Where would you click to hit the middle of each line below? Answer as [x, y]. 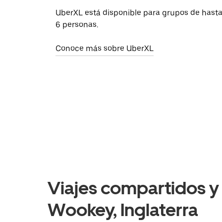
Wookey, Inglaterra [123, 210]
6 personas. [77, 25]
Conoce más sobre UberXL [105, 49]
